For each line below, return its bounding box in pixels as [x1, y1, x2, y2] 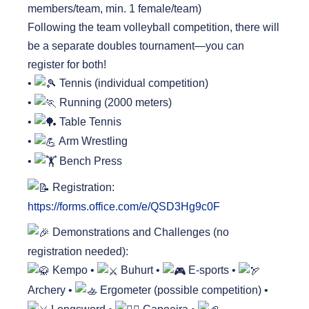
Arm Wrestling [57, 135, 128, 148]
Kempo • [50, 264, 97, 277]
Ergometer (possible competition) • [97, 283, 268, 296]
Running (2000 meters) [57, 96, 172, 108]
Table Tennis [57, 116, 121, 128]
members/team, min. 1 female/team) [28, 2, 201, 14]
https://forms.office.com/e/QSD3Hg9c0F [28, 201, 220, 213]
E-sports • [186, 264, 239, 277]
